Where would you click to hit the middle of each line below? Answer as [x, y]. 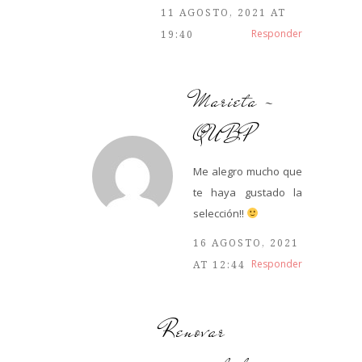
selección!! [220, 213]
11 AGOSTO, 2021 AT [223, 12]
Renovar [193, 330]
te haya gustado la [248, 192]
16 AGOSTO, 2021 [246, 242]
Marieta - [234, 100]
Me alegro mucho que [248, 171]
